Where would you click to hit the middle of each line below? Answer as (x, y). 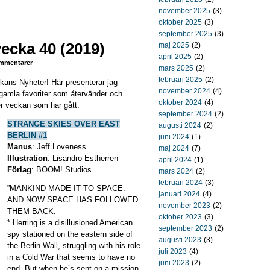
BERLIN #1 (27, 135)
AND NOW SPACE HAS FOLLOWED (73, 200)
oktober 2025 (180, 22)
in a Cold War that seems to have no (71, 257)
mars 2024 (176, 171)
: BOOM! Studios (61, 170)
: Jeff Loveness (59, 147)
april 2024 (175, 160)
